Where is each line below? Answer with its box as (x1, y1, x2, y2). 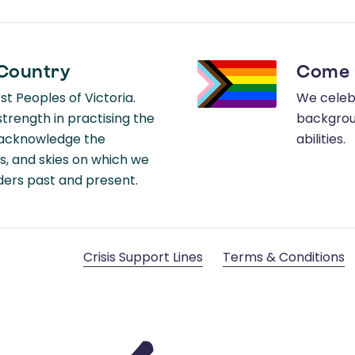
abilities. (296, 130, 345, 149)
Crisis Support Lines (83, 248, 203, 267)
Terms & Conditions (223, 248, 345, 267)
